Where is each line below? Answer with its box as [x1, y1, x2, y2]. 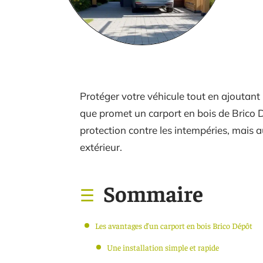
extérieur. [80, 141, 122, 153]
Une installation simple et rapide [107, 242, 219, 252]
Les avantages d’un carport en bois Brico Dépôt [95, 220, 252, 231]
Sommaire [103, 179, 203, 207]
